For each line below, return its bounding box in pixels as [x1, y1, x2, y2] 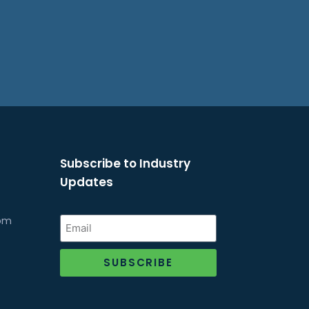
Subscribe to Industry [59, 154, 190, 172]
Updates [59, 173, 113, 190]
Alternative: [59, 278, 119, 293]
